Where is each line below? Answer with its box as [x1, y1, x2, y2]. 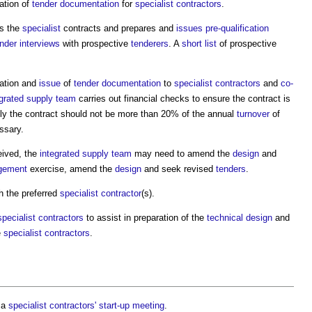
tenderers [131, 38, 169, 49]
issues [176, 22, 203, 33]
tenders [216, 163, 246, 174]
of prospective [217, 38, 276, 49]
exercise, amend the [27, 163, 115, 174]
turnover [237, 108, 270, 119]
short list [182, 38, 217, 49]
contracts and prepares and [61, 22, 176, 33]
